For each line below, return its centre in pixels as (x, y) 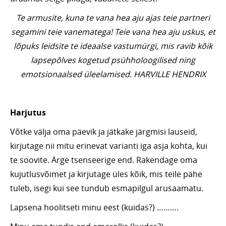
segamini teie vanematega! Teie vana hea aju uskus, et (113, 32)
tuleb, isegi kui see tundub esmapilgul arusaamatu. (107, 188)
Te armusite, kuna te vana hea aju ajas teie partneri (113, 18)
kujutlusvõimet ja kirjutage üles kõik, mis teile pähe (106, 174)
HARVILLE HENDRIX (169, 74)
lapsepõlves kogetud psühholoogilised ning (113, 60)
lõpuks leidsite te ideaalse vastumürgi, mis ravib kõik (113, 46)
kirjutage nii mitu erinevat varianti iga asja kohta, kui (109, 146)
